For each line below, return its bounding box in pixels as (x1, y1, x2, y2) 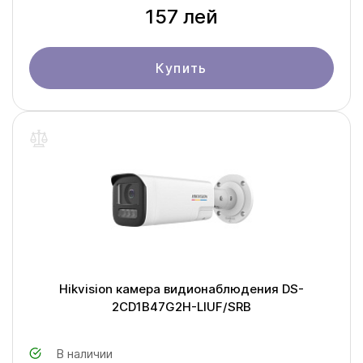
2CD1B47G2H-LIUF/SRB (112, 299, 251, 314)
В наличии (56, 346, 113, 361)
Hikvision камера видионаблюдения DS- (59, 281, 304, 297)
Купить (156, 60, 207, 76)
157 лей (145, 5, 218, 28)
